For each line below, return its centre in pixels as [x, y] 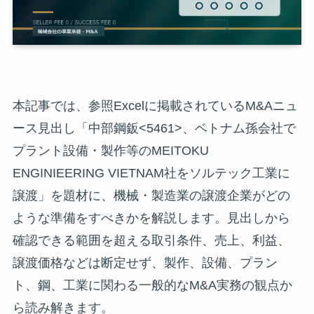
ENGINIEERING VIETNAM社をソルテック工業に [151, 173]
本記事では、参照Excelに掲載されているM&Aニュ [155, 106]
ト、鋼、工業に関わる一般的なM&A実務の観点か [152, 286]
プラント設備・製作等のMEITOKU [110, 151]
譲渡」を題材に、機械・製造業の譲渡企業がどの [151, 196]
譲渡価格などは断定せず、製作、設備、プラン [145, 263]
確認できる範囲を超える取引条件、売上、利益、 [151, 241]
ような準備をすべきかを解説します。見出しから [151, 218]
